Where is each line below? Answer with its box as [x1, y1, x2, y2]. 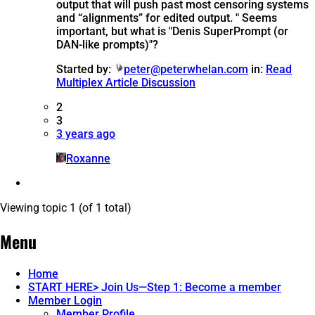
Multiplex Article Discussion [56, 75, 195, 89]
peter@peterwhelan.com [124, 62, 248, 76]
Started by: [56, 62, 114, 76]
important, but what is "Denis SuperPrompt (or [56, 24, 288, 38]
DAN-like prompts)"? [56, 37, 158, 51]
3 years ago [56, 127, 115, 141]
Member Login [28, 294, 102, 308]
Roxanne [66, 151, 110, 165]
